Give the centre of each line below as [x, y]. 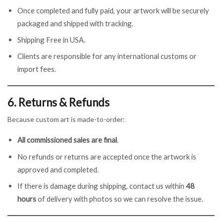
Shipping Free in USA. [51, 40]
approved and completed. [58, 169]
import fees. [37, 69]
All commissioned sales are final [67, 140]
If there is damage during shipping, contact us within [102, 186]
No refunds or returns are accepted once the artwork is [107, 156]
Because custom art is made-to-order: [66, 119]
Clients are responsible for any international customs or [107, 56]
